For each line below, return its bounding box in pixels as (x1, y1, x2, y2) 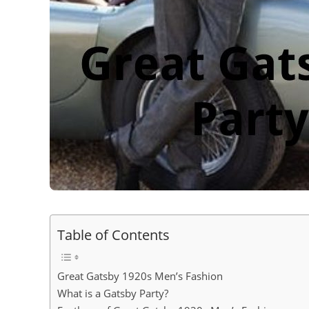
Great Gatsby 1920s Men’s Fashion (57, 269, 223, 283)
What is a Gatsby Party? (57, 286, 168, 300)
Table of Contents (57, 225, 170, 244)
